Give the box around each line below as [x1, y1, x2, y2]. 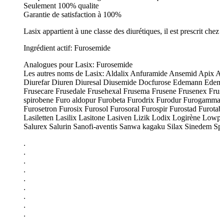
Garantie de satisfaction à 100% [24, 10, 121, 19]
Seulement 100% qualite [24, 1, 99, 10]
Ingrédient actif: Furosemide [24, 43, 110, 52]
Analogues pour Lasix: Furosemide [24, 60, 133, 69]
